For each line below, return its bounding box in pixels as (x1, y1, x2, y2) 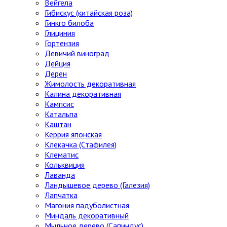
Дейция (45, 58, 70, 69)
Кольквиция (45, 160, 85, 170)
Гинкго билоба (45, 18, 94, 28)
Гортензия (45, 38, 79, 49)
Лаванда (45, 170, 75, 180)
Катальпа (45, 109, 78, 120)
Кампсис (45, 99, 74, 109)
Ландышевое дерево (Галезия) (45, 180, 150, 191)
